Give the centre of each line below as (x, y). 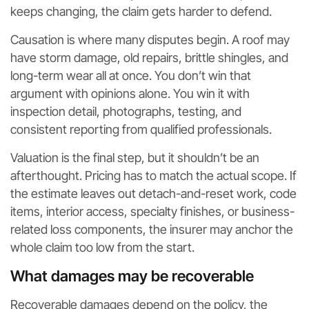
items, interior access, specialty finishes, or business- (152, 211)
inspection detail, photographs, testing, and (126, 111)
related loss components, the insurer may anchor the (152, 229)
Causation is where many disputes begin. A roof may (150, 39)
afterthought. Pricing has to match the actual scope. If (153, 175)
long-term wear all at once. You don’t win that (131, 75)
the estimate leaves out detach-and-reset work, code (153, 193)
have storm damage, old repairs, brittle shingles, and (149, 57)
